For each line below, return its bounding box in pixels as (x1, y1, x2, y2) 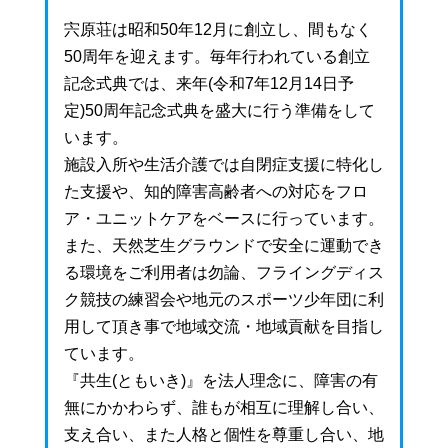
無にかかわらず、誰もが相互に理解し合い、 (63, 399, 384, 417)
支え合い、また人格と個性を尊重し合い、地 (63, 426, 384, 444)
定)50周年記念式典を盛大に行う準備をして (63, 102, 375, 120)
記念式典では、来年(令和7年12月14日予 (63, 75, 354, 93)
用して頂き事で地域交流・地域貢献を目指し (63, 318, 384, 336)
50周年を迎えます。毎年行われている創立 (63, 48, 370, 66)
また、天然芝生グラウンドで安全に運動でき (63, 237, 384, 255)
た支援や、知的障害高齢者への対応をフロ (63, 183, 368, 201)
